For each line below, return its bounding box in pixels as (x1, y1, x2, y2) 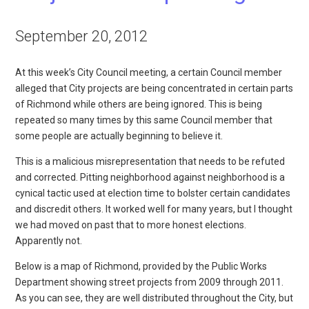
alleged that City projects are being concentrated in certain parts (15, 82, 294, 94)
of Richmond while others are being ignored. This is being (15, 98, 263, 110)
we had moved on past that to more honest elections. (15, 219, 247, 230)
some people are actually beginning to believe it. (15, 130, 223, 141)
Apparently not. (15, 235, 83, 246)
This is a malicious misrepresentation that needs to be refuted (15, 155, 286, 167)
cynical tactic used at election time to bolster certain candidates (15, 187, 291, 199)
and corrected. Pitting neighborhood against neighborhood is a (15, 171, 286, 183)
